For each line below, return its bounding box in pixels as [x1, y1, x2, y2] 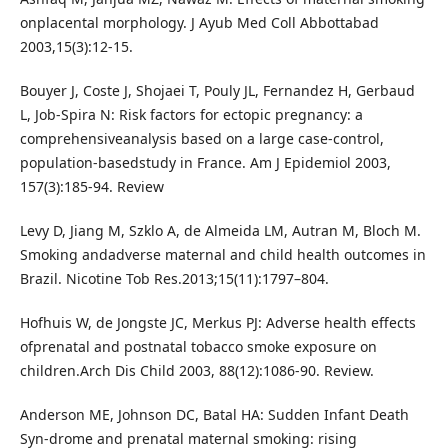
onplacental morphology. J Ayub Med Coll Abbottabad [19, 13, 379, 33]
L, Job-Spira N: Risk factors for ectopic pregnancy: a [19, 105, 363, 125]
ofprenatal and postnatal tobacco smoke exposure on [19, 337, 377, 357]
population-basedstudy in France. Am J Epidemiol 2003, [19, 153, 391, 173]
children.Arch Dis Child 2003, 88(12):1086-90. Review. [19, 361, 374, 381]
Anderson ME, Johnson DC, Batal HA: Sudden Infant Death [19, 405, 409, 425]
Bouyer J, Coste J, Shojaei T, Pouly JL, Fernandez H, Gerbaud [19, 81, 415, 101]
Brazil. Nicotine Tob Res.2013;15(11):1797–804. [19, 269, 329, 289]
